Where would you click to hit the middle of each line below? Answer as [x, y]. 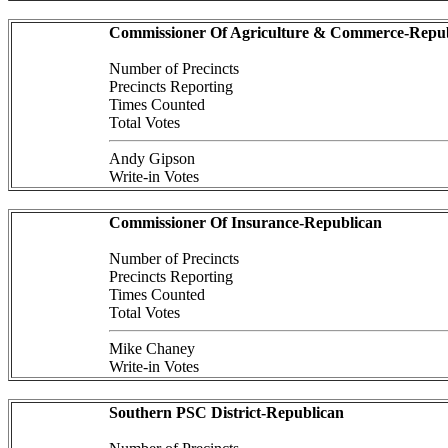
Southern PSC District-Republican [226, 412]
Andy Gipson [151, 158]
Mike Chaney [151, 348]
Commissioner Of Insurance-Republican [245, 222]
